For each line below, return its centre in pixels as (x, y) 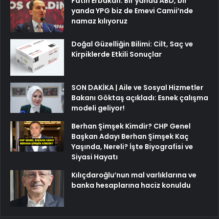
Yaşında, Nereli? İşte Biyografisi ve (132, 146)
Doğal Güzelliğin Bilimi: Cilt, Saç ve (132, 44)
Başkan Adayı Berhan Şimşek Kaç (130, 136)
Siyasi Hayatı (95, 157)
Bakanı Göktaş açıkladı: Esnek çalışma (140, 98)
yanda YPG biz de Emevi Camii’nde (132, 11)
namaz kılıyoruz (99, 21)
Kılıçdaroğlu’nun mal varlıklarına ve (134, 175)
